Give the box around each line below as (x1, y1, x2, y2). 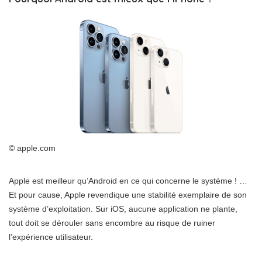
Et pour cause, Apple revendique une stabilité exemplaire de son (9, 189, 247, 199)
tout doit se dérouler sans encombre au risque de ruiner (9, 218, 215, 227)
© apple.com (9, 143, 56, 153)
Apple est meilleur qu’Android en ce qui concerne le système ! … (9, 175, 247, 185)
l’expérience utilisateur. (9, 232, 93, 242)
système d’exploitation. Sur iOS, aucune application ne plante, (9, 204, 237, 213)
